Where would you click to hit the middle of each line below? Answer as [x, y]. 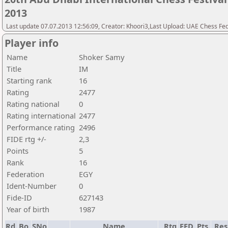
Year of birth [28, 209]
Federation [25, 174]
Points [18, 151]
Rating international [41, 116]
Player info [32, 43]
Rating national [33, 104]
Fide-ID [19, 197]
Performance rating [41, 127]
